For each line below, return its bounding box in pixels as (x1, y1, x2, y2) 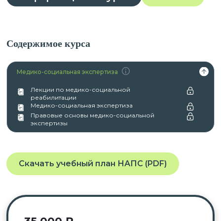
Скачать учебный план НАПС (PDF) (18, 159, 167, 168)
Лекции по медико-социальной (30, 86, 130, 93)
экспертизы (30, 119, 68, 127)
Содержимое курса (6, 38, 90, 49)
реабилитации (30, 94, 76, 101)
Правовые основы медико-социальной (30, 111, 154, 119)
